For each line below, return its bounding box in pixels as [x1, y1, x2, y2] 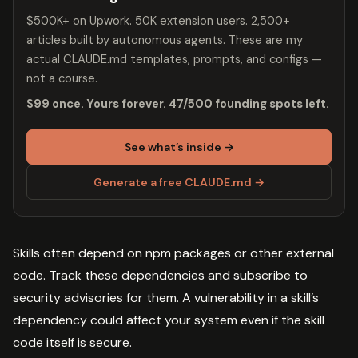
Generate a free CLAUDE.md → [93, 175, 265, 190]
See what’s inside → [124, 140, 234, 155]
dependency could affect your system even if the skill [13, 312, 324, 329]
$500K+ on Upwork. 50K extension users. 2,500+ [26, 13, 290, 30]
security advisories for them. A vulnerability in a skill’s [13, 289, 319, 307]
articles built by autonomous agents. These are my [26, 32, 303, 49]
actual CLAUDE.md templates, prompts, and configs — [26, 51, 322, 68]
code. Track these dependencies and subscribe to [13, 267, 308, 284]
